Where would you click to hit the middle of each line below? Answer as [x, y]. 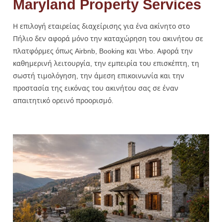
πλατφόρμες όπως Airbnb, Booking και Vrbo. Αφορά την [103, 51]
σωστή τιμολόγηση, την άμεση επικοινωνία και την [99, 75]
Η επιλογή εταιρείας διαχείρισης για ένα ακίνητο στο [101, 26]
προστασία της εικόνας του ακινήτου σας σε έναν [96, 88]
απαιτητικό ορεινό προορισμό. [63, 100]
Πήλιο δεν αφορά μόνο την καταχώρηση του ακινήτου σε [108, 38]
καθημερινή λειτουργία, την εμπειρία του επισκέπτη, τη [106, 63]
